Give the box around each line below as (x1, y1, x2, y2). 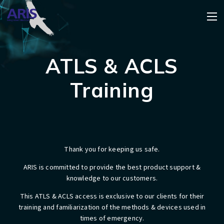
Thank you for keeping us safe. (64, 144, 160, 154)
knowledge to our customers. (66, 173, 158, 183)
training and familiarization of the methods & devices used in (18, 202, 206, 212)
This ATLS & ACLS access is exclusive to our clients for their (19, 191, 204, 201)
